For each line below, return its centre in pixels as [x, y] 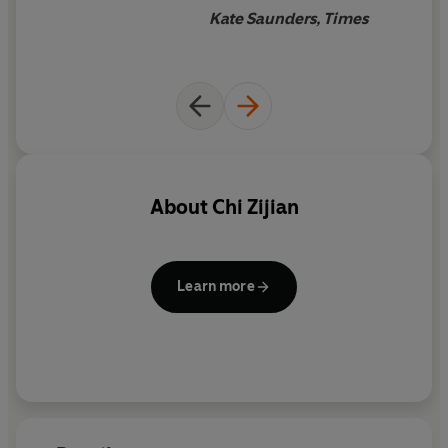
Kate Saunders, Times [288, 18]
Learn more [216, 286]
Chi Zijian [255, 207]
